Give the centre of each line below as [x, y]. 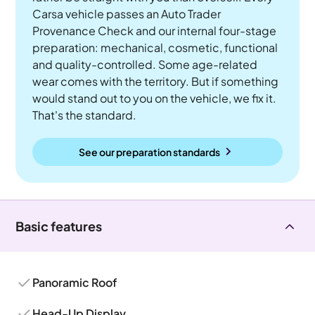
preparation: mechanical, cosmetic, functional [155, 47]
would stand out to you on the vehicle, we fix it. [155, 98]
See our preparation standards [149, 152]
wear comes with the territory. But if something [156, 81]
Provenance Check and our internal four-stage [155, 31]
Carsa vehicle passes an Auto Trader [127, 14]
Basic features [59, 226]
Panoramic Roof [75, 282]
